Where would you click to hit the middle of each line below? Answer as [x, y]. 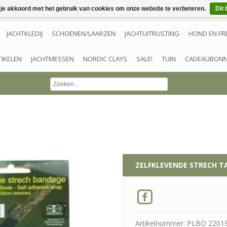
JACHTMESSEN [52, 59]
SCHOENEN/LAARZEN [84, 33]
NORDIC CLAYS [105, 59]
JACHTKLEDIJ [25, 33]
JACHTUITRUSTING [152, 33]
